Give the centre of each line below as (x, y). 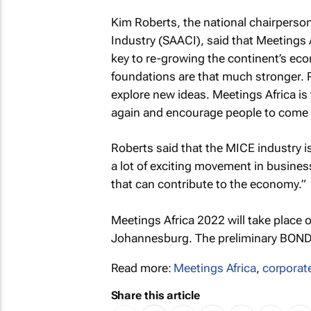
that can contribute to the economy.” (208, 184)
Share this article (155, 295)
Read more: (142, 268)
